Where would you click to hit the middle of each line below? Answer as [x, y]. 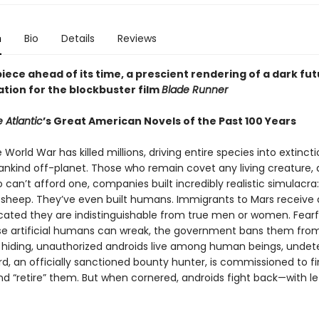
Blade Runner [194, 90]
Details [78, 38]
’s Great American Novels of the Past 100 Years [169, 121]
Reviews [137, 38]
